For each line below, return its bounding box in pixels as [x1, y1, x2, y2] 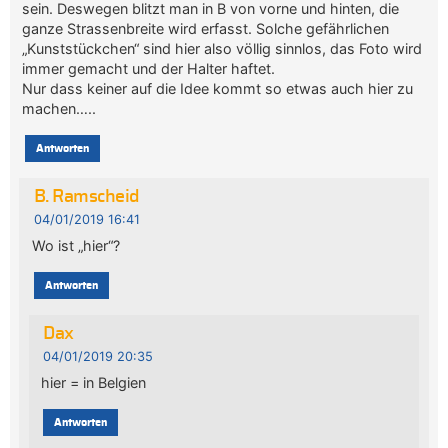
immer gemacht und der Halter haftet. [22, 59, 276, 77]
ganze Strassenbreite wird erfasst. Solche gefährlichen [22, 19, 390, 37]
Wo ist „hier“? [31, 236, 120, 254]
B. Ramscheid [33, 188, 140, 207]
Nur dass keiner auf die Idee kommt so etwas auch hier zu [22, 79, 414, 97]
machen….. [22, 99, 97, 117]
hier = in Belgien [41, 373, 147, 391]
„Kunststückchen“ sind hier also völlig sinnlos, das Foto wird [22, 39, 423, 57]
